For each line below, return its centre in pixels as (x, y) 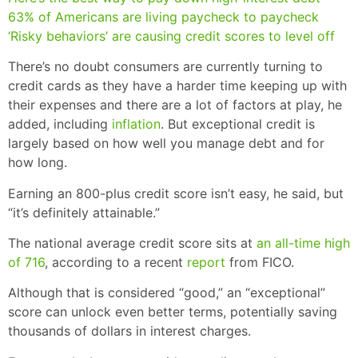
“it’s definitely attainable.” (84, 212)
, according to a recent (116, 262)
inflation (136, 124)
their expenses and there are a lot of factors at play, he (175, 105)
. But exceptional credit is (238, 124)
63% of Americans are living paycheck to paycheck (163, 16)
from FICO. (260, 262)
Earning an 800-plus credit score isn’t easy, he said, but (176, 193)
